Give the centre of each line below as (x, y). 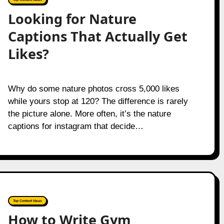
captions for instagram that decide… (75, 126)
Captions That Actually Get (97, 36)
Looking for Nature (72, 19)
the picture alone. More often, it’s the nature (89, 114)
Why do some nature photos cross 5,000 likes (12, 89)
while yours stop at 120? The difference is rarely (98, 101)
